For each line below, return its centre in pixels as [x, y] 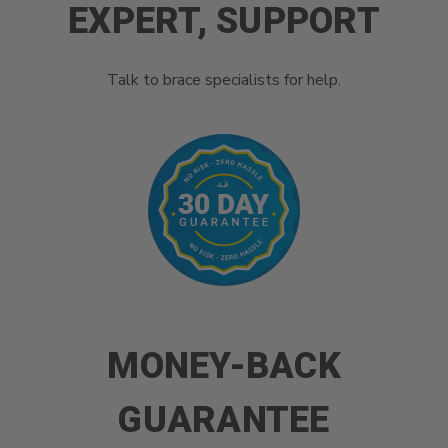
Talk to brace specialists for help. [224, 79]
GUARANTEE [224, 419]
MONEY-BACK [224, 365]
